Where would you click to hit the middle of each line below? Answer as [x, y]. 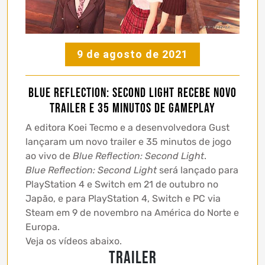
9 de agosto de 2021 [132, 54]
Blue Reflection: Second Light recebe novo [132, 93]
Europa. [43, 227]
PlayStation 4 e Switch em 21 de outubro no [122, 184]
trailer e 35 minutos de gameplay [132, 108]
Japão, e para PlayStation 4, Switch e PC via [123, 198]
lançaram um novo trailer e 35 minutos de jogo [128, 141]
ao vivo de [49, 156]
